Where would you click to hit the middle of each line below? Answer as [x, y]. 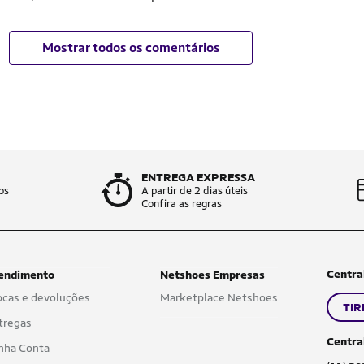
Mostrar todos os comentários [131, 48]
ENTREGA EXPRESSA [198, 177]
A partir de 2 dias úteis [195, 191]
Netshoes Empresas [212, 275]
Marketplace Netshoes [219, 297]
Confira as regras [182, 204]
